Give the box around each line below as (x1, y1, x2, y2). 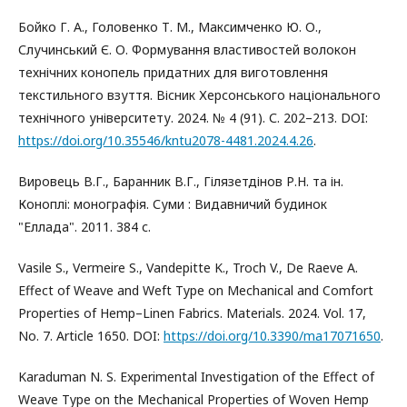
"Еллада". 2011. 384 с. (18, 218, 151, 235)
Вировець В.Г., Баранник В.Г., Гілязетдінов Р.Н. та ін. (18, 173, 343, 190)
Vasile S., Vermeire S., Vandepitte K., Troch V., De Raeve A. (18, 259, 358, 276)
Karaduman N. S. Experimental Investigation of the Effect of (18, 368, 374, 385)
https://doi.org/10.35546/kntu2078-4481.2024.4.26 (18, 132, 313, 149)
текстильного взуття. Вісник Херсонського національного (18, 86, 381, 104)
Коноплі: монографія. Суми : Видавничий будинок (18, 195, 327, 213)
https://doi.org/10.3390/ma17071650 (164, 327, 381, 344)
